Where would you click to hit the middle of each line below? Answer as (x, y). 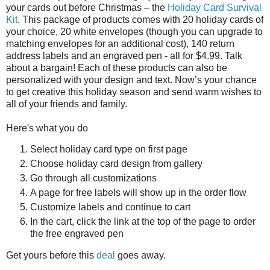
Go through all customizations (93, 178)
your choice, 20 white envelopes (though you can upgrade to (134, 31)
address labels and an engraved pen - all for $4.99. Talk (124, 55)
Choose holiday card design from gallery (116, 164)
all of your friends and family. (67, 104)
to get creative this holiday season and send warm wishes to (134, 92)
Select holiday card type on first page (109, 149)
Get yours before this (51, 255)
